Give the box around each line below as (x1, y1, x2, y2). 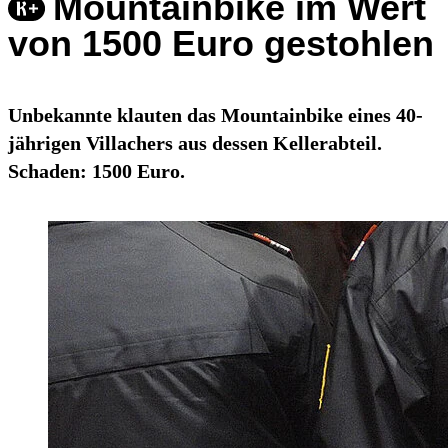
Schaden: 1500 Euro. (8, 160, 185, 183)
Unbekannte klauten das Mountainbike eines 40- (8, 104, 423, 127)
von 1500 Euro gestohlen (8, 23, 434, 65)
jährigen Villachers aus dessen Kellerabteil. (8, 132, 382, 155)
